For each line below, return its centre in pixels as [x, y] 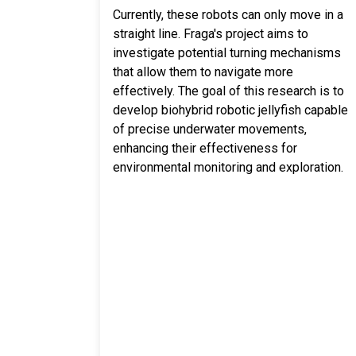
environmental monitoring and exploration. [228, 167]
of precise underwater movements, [210, 129]
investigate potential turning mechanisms [227, 53]
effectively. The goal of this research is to [228, 91]
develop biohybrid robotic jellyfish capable [230, 110]
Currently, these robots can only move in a [228, 15]
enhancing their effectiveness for [205, 148]
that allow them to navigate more [203, 72]
